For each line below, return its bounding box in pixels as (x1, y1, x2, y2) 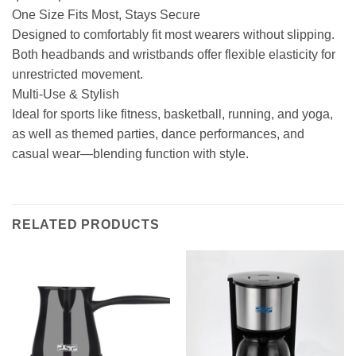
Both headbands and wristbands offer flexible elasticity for (12, 48, 335, 62)
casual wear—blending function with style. (12, 147, 249, 161)
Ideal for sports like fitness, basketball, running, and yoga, (12, 107, 333, 122)
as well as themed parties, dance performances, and (12, 127, 304, 141)
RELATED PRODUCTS (12, 217, 160, 231)
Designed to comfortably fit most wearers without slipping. (12, 28, 335, 42)
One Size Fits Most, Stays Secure (12, 8, 200, 22)
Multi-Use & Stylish (12, 87, 119, 102)
